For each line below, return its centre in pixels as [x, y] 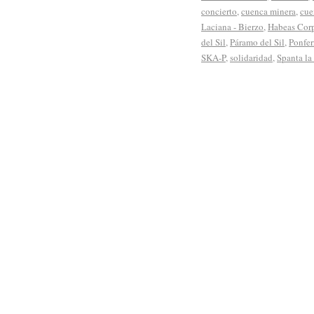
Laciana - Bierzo [232, 26]
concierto [219, 11]
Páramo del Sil [257, 42]
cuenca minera [268, 11]
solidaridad [251, 57]
